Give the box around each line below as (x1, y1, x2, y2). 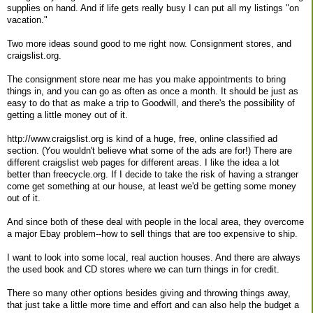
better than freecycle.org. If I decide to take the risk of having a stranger (7, 168, 298, 180)
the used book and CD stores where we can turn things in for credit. (7, 263, 279, 275)
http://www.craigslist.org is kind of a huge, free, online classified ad (7, 133, 277, 144)
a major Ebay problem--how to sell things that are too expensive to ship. (7, 228, 298, 239)
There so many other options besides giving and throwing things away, (7, 287, 291, 298)
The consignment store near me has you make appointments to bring (7, 73, 286, 85)
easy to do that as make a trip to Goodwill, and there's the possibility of (7, 97, 295, 108)
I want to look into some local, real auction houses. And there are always (7, 252, 300, 263)
